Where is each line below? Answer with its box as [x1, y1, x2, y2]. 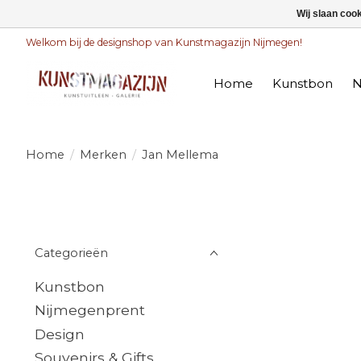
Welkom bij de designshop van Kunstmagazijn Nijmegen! [26, 35, 302, 48]
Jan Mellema [141, 147, 218, 162]
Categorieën [35, 246, 108, 260]
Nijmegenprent [35, 301, 145, 319]
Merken [79, 147, 127, 162]
